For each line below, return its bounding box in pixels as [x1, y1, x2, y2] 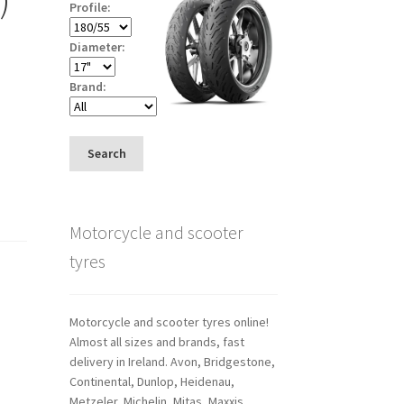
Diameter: [69, 38, 125, 55]
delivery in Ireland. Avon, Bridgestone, [69, 353, 275, 371]
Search [87, 145, 126, 162]
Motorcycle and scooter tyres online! [69, 314, 269, 331]
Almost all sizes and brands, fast [69, 334, 244, 351]
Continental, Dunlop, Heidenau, [69, 373, 234, 390]
